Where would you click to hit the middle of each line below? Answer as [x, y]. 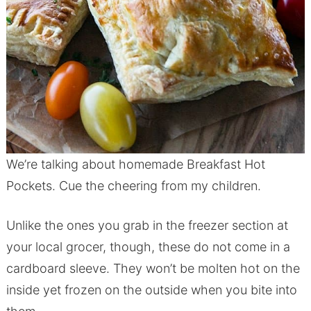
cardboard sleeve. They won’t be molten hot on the [153, 269]
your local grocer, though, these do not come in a [148, 247]
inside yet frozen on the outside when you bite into [151, 290]
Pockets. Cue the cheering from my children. [133, 186]
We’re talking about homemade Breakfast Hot [135, 165]
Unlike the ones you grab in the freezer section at [147, 226]
